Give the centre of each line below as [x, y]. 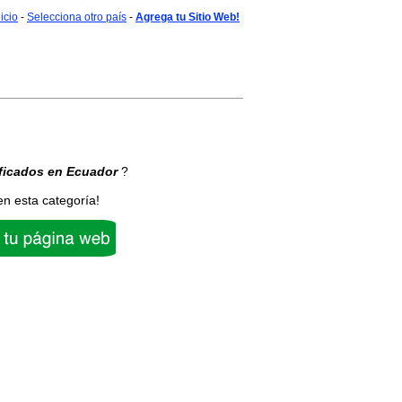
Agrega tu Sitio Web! [188, 17]
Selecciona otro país [77, 17]
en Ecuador [82, 171]
